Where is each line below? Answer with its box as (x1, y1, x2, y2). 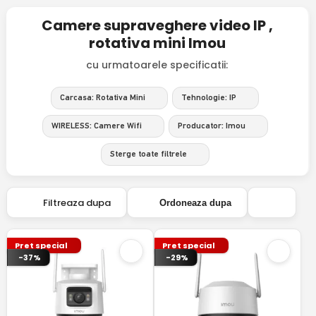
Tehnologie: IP (181, 94, 237, 102)
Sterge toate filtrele (109, 150, 187, 159)
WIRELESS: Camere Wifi (51, 122, 142, 130)
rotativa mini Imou (88, 33, 226, 53)
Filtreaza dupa (38, 195, 111, 209)
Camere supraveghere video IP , (41, 16, 273, 35)
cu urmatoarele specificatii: (86, 58, 229, 72)
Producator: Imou (177, 122, 245, 130)
